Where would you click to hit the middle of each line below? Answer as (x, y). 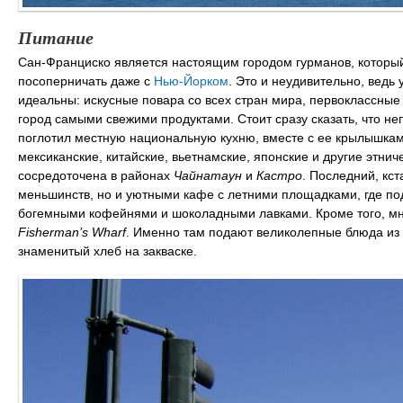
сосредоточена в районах (96, 175)
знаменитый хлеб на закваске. (107, 251)
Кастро (279, 175)
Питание (56, 36)
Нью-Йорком (189, 81)
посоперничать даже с (84, 81)
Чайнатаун (208, 175)
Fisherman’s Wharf (72, 232)
